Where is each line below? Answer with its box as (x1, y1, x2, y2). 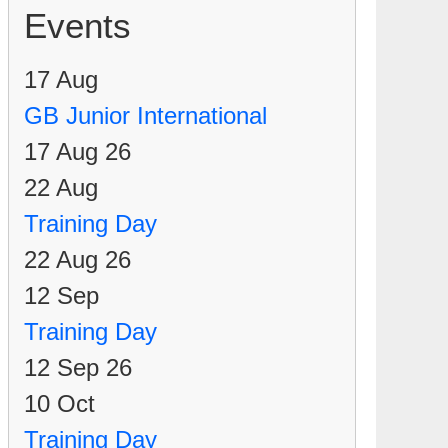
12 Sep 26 (24, 354, 132, 381)
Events (24, 6, 131, 45)
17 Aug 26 (24, 138, 131, 165)
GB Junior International (24, 102, 267, 129)
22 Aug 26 (24, 246, 131, 273)
